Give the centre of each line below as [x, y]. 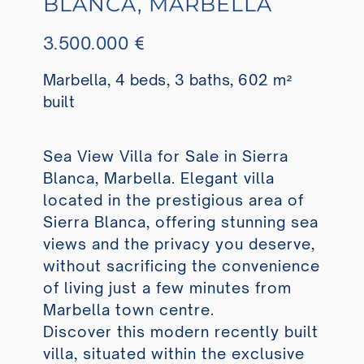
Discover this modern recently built [180, 332]
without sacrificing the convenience [181, 266]
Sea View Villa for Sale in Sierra [165, 156]
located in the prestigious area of [173, 200]
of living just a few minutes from [167, 288]
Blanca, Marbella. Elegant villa [158, 178]
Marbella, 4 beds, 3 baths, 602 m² [167, 80]
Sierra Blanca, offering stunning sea [180, 222]
